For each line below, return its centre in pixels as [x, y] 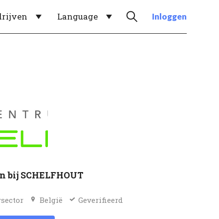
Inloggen [169, 16]
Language [77, 16]
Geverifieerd [101, 200]
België [51, 200]
